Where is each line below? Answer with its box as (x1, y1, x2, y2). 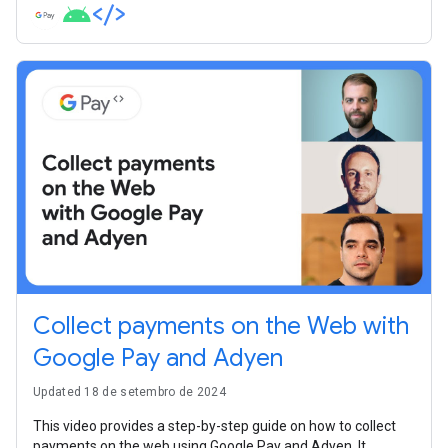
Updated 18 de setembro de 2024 (33, 385, 226, 400)
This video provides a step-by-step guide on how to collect (33, 418, 396, 435)
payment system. (33, 13, 143, 30)
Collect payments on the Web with (33, 311, 409, 342)
